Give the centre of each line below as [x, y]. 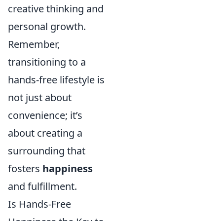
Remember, [34, 44]
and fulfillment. [42, 186]
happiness [68, 168]
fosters [25, 168]
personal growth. [47, 26]
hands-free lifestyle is [56, 80]
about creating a [45, 133]
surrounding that [47, 151]
